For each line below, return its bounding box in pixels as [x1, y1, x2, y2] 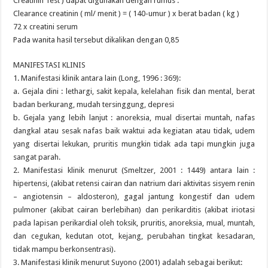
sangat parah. [13, 153, 61, 162]
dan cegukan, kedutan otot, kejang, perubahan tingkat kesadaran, [13, 232, 255, 240]
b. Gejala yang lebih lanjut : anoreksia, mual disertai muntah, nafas [13, 113, 255, 122]
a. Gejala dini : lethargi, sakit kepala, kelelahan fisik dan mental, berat [13, 87, 255, 96]
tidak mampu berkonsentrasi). [13, 245, 116, 254]
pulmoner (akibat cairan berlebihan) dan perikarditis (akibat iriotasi [13, 205, 255, 214]
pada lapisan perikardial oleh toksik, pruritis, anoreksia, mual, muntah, [13, 218, 255, 227]
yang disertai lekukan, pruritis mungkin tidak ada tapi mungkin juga [13, 139, 255, 148]
